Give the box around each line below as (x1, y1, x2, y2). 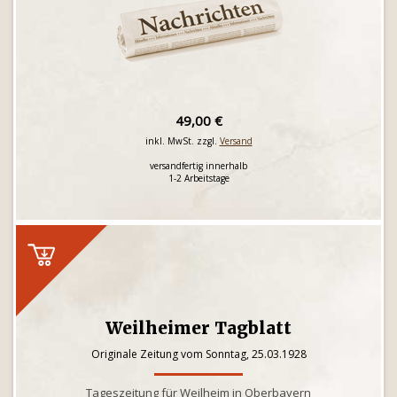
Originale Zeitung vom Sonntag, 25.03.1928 (90, 346, 307, 362)
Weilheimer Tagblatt (105, 317, 292, 339)
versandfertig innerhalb (150, 160, 247, 172)
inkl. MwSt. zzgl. (144, 135, 220, 147)
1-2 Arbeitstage (167, 172, 230, 184)
